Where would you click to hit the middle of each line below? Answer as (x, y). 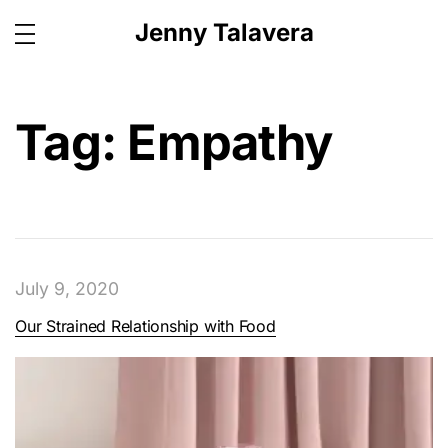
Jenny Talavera (224, 32)
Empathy (230, 142)
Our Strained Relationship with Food (145, 325)
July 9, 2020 (67, 288)
